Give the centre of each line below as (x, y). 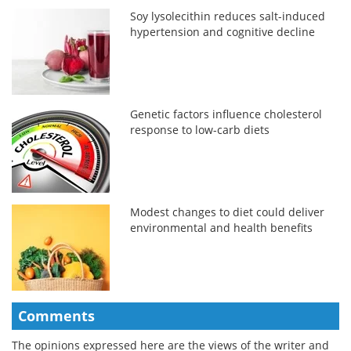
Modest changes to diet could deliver (228, 212)
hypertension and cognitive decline (223, 31)
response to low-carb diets (200, 129)
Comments (56, 315)
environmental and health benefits (222, 227)
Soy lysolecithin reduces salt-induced (228, 16)
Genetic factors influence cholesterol (226, 114)
